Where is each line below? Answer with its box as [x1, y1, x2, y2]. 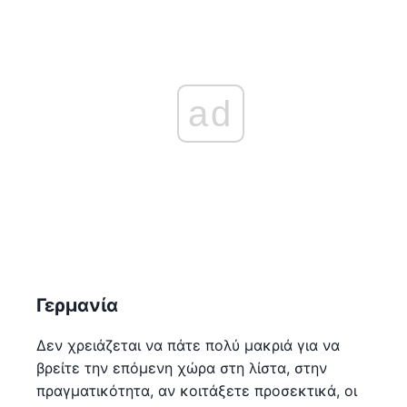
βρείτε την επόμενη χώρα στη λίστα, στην [36, 358, 327, 377]
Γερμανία [36, 293, 118, 316]
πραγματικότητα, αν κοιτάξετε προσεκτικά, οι [36, 381, 357, 400]
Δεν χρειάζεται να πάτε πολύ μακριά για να [36, 335, 340, 354]
